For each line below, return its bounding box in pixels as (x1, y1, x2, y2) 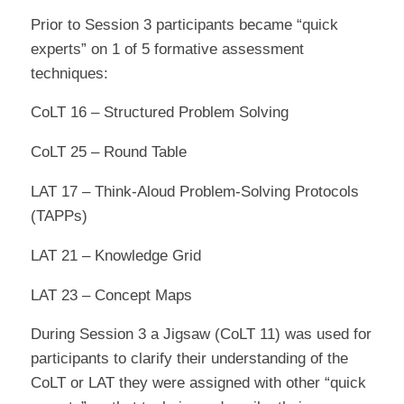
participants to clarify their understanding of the (30, 350, 348, 368)
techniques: (30, 64, 108, 82)
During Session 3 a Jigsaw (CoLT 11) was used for (30, 326, 372, 344)
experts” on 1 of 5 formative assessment (30, 40, 304, 58)
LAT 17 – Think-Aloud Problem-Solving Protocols (30, 183, 359, 201)
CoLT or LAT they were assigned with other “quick (30, 374, 366, 392)
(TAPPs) (30, 207, 87, 225)
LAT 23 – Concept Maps (30, 286, 192, 304)
